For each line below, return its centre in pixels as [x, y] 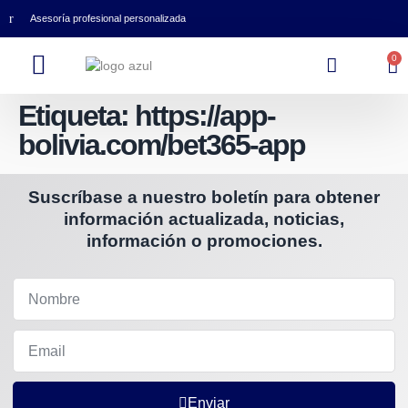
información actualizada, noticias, [204, 219]
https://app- [205, 116]
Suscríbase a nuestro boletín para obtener [204, 197]
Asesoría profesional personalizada [107, 18]
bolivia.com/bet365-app [162, 145]
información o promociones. [204, 241]
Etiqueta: [76, 116]
